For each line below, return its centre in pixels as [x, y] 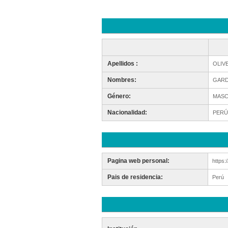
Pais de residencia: [135, 177]
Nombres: [122, 80]
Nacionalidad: [127, 112]
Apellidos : [122, 64]
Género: [119, 96]
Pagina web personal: [138, 161]
